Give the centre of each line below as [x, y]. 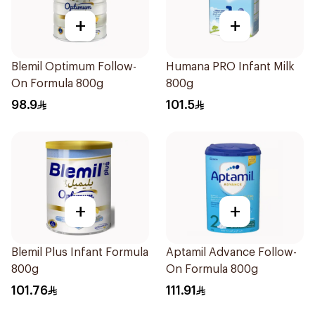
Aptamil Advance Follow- [231, 252]
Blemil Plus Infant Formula [80, 252]
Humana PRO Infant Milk [230, 67]
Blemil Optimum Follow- [74, 67]
